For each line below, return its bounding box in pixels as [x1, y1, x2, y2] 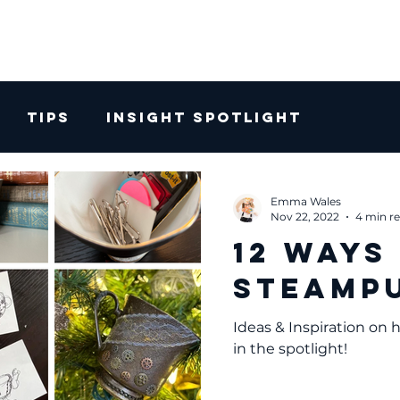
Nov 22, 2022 [270, 210, 339, 223]
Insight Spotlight [106, 107, 302, 126]
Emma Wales [270, 195, 341, 208]
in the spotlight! [232, 340, 347, 357]
